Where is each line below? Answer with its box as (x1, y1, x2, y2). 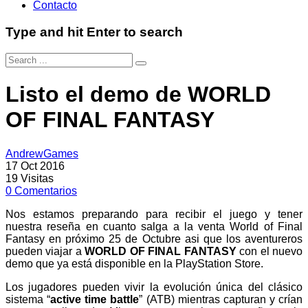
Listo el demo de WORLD (5, 82, 271, 107)
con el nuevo (236, 245, 303, 257)
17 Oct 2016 (5, 159, 65, 172)
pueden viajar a (5, 245, 85, 257)
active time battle (50, 293, 140, 305)
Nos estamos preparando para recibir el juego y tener (5, 208, 302, 220)
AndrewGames (5, 147, 78, 159)
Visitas (21, 172, 54, 184)
